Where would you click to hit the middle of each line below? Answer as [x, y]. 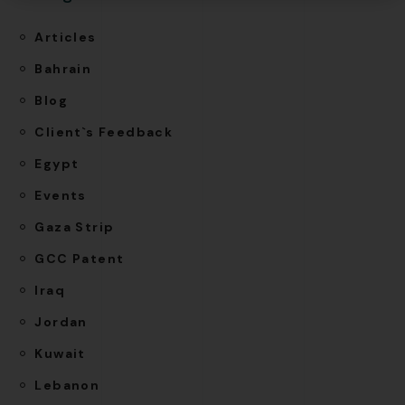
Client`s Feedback [104, 132]
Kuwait [60, 353]
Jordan [61, 321]
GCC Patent [80, 258]
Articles [66, 37]
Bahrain [63, 68]
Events [61, 195]
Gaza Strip [75, 226]
